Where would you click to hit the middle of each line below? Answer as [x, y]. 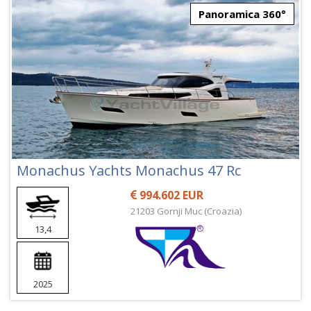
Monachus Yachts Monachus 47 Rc [129, 171]
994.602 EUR [170, 195]
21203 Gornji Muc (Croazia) [186, 211]
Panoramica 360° [242, 14]
